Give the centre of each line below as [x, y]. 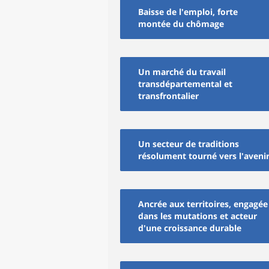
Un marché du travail [182, 72]
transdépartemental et [185, 84]
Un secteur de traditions [189, 144]
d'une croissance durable [190, 228]
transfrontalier [168, 96]
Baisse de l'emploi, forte [188, 12]
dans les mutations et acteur [198, 216]
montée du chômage [181, 24]
